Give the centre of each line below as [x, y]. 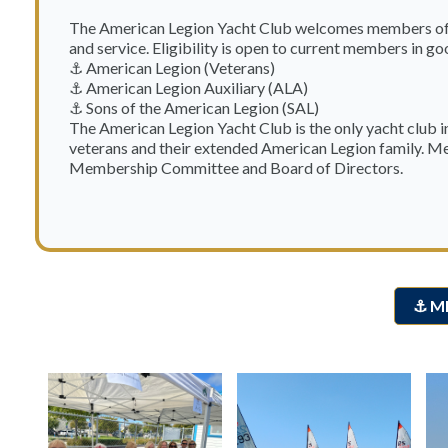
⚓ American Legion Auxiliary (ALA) [188, 87]
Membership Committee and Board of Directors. [236, 167]
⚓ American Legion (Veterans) [172, 67]
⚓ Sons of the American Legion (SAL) [194, 107]
